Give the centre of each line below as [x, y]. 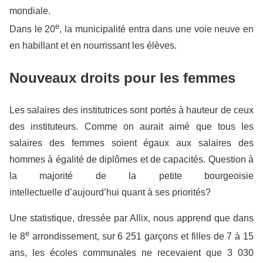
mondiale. [30, 11]
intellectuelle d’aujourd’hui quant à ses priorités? [110, 192]
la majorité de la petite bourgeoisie [131, 176]
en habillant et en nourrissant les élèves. [93, 46]
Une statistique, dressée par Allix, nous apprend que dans [131, 218]
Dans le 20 [33, 29]
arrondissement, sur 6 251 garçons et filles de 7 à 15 [141, 237]
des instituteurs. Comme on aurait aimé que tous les [131, 126]
